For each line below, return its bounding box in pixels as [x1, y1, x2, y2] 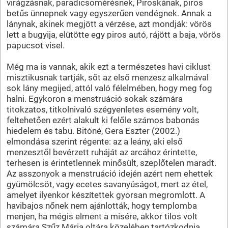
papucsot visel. [6, 40, 65, 50]
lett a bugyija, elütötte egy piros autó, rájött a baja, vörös [6, 29, 221, 40]
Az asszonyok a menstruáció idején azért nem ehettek [6, 168, 213, 179]
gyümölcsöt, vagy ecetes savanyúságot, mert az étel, [6, 179, 208, 189]
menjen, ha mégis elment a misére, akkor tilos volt [6, 211, 197, 221]
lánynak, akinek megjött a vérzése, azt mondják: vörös [6, 18, 212, 29]
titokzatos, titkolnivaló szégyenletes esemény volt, [6, 104, 198, 115]
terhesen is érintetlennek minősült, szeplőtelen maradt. [6, 157, 216, 168]
